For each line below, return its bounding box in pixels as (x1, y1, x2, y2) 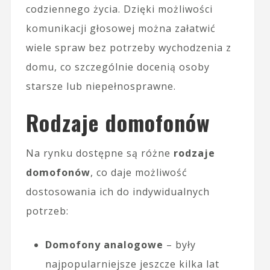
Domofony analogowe (45, 237, 163, 251)
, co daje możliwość (90, 165, 187, 179)
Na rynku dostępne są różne (25, 146, 174, 160)
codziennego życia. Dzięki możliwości (25, 2, 213, 16)
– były (163, 237, 196, 251)
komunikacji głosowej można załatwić (25, 21, 216, 35)
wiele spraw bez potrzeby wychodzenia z (25, 40, 231, 54)
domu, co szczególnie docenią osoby (25, 60, 210, 74)
